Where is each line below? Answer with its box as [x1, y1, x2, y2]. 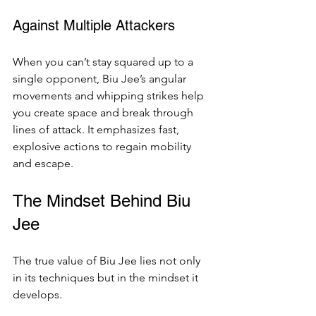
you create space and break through [13, 106, 196, 119]
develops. [13, 288, 62, 301]
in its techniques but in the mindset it [13, 271, 201, 284]
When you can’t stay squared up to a [13, 55, 196, 68]
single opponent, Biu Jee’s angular [13, 72, 189, 85]
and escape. [13, 157, 73, 170]
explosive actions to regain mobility [13, 140, 194, 153]
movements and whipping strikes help [13, 89, 207, 102]
